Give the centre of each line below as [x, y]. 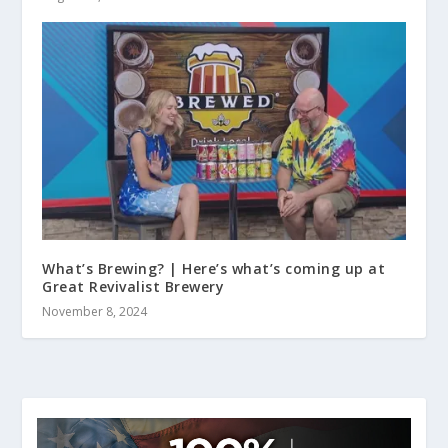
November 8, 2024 [95, 311]
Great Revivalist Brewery [133, 286]
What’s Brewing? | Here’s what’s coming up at [214, 268]
